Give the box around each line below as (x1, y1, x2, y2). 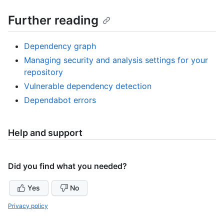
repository (24, 66, 63, 77)
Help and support (8, 127, 82, 138)
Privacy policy (8, 201, 48, 209)
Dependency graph (24, 40, 96, 51)
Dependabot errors (24, 94, 96, 105)
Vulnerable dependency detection (24, 80, 151, 91)
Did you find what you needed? (8, 160, 127, 171)
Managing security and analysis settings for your (24, 54, 208, 65)
